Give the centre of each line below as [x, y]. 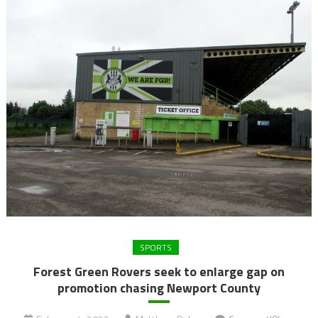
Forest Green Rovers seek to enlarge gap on [159, 271]
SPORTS [155, 247]
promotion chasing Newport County [159, 287]
